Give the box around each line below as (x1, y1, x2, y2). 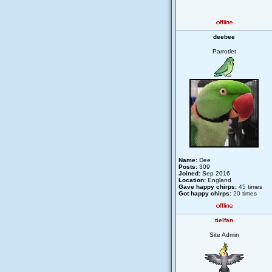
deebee (213, 33, 235, 40)
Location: (178, 177, 206, 183)
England (206, 177, 231, 183)
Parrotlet (212, 48, 236, 55)
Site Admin (209, 231, 239, 238)
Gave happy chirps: (178, 183, 237, 190)
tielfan (215, 217, 233, 223)
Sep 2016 (200, 170, 230, 177)
